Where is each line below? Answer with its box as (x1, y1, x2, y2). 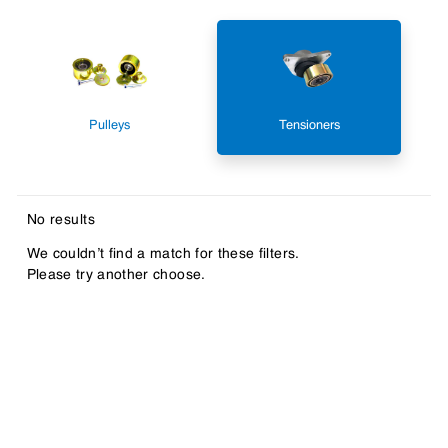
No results (26, 213, 95, 227)
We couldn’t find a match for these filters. (26, 247, 300, 261)
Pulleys (88, 119, 130, 132)
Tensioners (278, 119, 340, 132)
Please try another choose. (26, 268, 206, 282)
